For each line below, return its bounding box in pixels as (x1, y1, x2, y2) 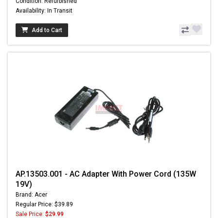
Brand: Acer (16, 191, 47, 198)
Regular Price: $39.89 (16, 200, 73, 208)
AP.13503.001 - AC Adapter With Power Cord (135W (16, 169, 196, 179)
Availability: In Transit (16, 7, 73, 14)
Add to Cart (32, 26, 62, 34)
